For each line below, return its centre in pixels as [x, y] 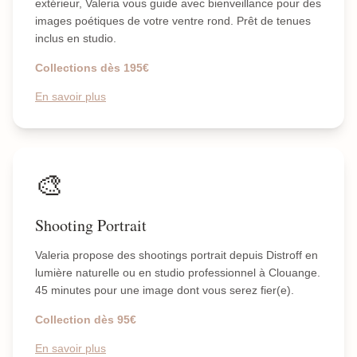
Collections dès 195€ [92, 68]
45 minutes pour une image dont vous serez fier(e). [165, 290]
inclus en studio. [76, 38]
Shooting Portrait [91, 225]
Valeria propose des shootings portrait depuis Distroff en [177, 255]
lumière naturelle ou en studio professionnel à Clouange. [178, 273]
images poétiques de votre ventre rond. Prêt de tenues [173, 21]
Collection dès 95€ [86, 320]
